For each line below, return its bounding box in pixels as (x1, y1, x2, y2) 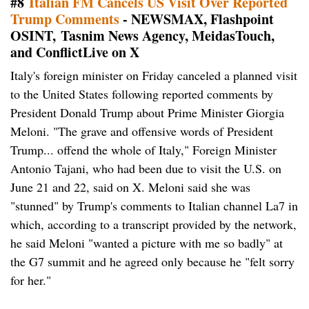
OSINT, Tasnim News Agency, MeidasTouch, (10, 26, 275, 46)
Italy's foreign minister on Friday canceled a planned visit (10, 67, 297, 84)
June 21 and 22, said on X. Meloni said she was (10, 179, 250, 196)
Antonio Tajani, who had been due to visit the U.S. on (10, 160, 281, 177)
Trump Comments (10, 9, 119, 30)
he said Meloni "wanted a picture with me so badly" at (10, 235, 283, 252)
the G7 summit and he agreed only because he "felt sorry (10, 253, 295, 270)
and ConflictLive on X (10, 42, 139, 63)
